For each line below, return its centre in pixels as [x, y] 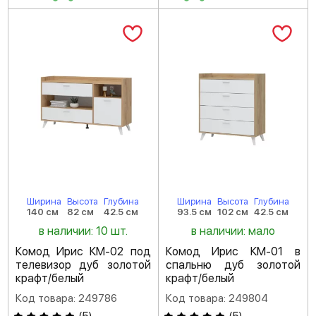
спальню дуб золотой [233, 265]
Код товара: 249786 [66, 298]
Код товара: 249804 [217, 298]
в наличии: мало [233, 231]
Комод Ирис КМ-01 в [233, 251]
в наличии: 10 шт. [83, 231]
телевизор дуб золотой [83, 265]
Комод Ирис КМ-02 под [83, 251]
